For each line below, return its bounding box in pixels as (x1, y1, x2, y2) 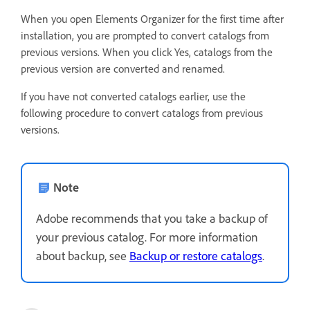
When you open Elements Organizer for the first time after (21, 12, 284, 26)
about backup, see (36, 248, 129, 264)
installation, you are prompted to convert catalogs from (21, 28, 269, 43)
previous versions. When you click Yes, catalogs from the (21, 45, 273, 60)
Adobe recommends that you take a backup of (36, 210, 268, 226)
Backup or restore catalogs (129, 248, 262, 264)
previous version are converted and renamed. (21, 62, 225, 76)
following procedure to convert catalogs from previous (21, 106, 263, 120)
